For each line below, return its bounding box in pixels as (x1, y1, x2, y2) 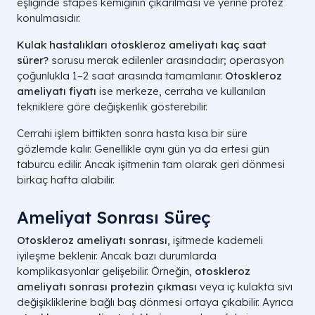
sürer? (17, 53, 49, 67)
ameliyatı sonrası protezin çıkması (17, 280, 197, 294)
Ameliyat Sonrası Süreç (17, 207, 210, 229)
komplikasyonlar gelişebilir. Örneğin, (17, 264, 195, 278)
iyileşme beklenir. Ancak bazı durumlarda (17, 249, 217, 263)
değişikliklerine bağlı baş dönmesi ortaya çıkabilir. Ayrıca (17, 295, 293, 309)
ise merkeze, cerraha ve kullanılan (96, 84, 266, 98)
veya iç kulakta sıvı (197, 280, 292, 294)
